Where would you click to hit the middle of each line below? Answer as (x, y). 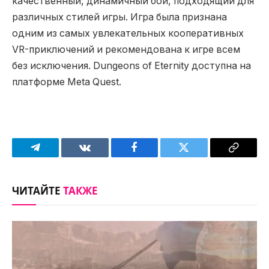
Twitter (198, 156)
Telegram (55, 156)
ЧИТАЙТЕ (38, 191)
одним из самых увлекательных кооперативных (128, 34)
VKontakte (108, 156)
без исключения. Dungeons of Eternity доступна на (131, 66)
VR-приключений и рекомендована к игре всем (126, 50)
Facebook (155, 156)
